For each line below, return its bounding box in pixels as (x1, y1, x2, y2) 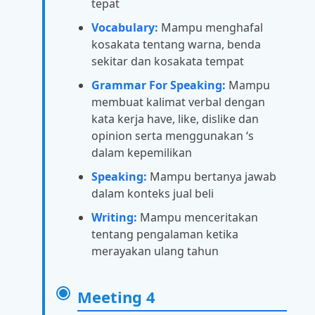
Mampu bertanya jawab (147, 168, 276, 184)
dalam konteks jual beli (91, 185, 214, 201)
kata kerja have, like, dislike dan (91, 110, 259, 127)
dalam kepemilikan (91, 144, 192, 160)
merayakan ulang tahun (91, 243, 219, 259)
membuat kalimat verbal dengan (91, 94, 265, 110)
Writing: (91, 209, 137, 225)
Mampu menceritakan (137, 209, 258, 225)
